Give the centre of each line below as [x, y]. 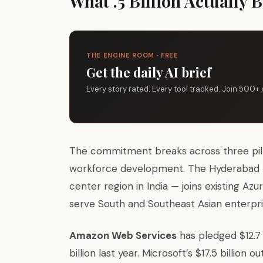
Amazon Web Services [123, 235]
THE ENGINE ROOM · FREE [132, 55]
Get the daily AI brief [149, 72]
